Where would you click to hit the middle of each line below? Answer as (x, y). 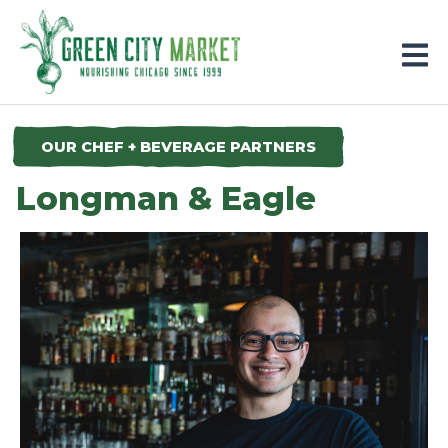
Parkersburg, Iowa (94, 21)
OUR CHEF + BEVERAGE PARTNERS (178, 147)
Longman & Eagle (165, 198)
